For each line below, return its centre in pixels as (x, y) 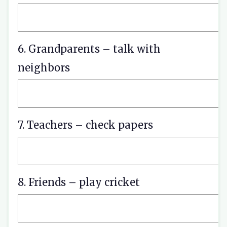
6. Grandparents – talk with (89, 49)
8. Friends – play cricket (79, 182)
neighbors (44, 68)
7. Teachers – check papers (85, 125)
